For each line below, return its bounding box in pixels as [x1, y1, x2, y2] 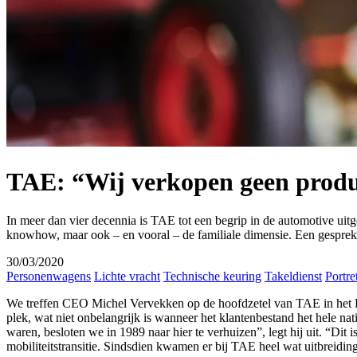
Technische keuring [163, 269, 261, 284]
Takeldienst [265, 269, 322, 284]
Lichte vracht [94, 269, 160, 284]
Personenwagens [6, 269, 91, 284]
